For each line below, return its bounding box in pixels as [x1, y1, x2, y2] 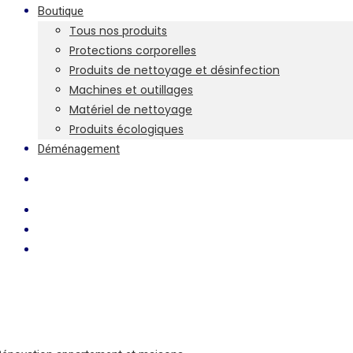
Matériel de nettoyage [69, 102, 192, 117]
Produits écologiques [69, 121, 184, 137]
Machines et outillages [69, 82, 193, 98]
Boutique [38, 4, 84, 18]
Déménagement [38, 142, 120, 156]
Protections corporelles [69, 43, 196, 58]
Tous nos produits [69, 23, 167, 39]
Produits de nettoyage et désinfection [69, 62, 280, 78]
